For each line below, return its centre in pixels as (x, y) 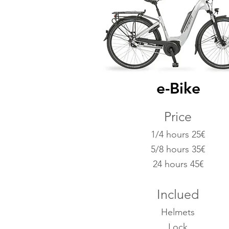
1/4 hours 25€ (178, 134)
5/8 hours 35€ (178, 149)
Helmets (178, 212)
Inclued (178, 194)
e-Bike (178, 88)
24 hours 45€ (178, 164)
